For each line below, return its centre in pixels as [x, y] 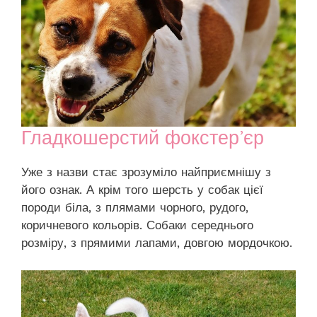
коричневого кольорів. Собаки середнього [137, 225]
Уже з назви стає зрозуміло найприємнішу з [146, 172]
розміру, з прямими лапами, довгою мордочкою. [157, 243]
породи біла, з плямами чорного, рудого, [135, 208]
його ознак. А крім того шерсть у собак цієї [142, 190]
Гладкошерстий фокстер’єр [143, 138]
